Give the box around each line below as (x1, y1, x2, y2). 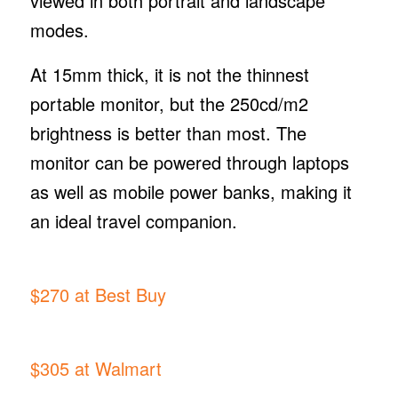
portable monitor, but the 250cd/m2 (29, 90, 308, 116)
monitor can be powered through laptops (29, 148, 349, 175)
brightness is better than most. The (29, 119, 306, 146)
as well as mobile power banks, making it (29, 178, 352, 204)
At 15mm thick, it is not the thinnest (29, 60, 309, 87)
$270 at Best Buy (29, 281, 166, 307)
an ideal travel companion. (29, 207, 243, 234)
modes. (29, 16, 94, 43)
